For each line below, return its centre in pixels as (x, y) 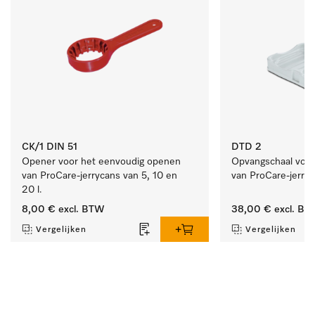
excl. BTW (80, 209)
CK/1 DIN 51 (50, 147)
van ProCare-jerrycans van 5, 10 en (99, 175)
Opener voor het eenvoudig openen (101, 161)
